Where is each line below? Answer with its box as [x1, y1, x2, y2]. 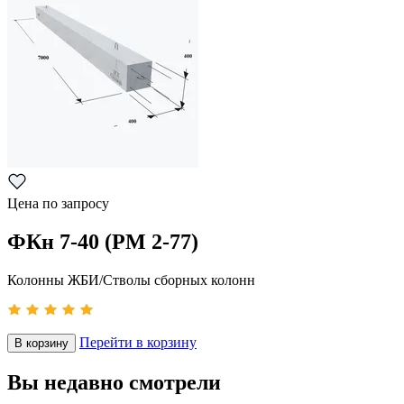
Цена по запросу [7, 196, 109, 212]
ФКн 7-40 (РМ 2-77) [7, 230, 198, 253]
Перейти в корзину [79, 334, 197, 350]
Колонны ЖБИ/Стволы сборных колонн [7, 271, 255, 288]
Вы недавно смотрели [7, 370, 221, 394]
